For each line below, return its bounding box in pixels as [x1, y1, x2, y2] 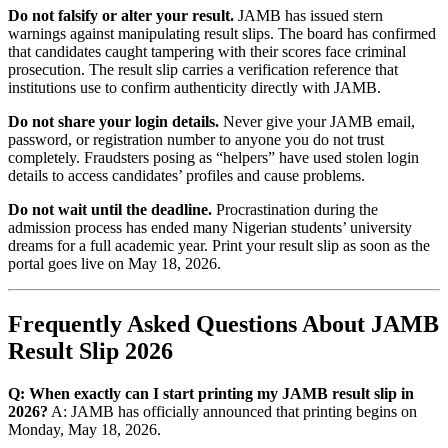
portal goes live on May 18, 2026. [8, 254, 221, 272]
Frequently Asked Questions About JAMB [8, 310, 439, 337]
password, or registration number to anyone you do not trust [8, 130, 384, 148]
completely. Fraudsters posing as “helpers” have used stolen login [8, 148, 419, 166]
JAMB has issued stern [234, 6, 383, 24]
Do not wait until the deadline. [8, 200, 212, 218]
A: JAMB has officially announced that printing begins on [48, 402, 417, 420]
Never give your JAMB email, [219, 112, 415, 130]
